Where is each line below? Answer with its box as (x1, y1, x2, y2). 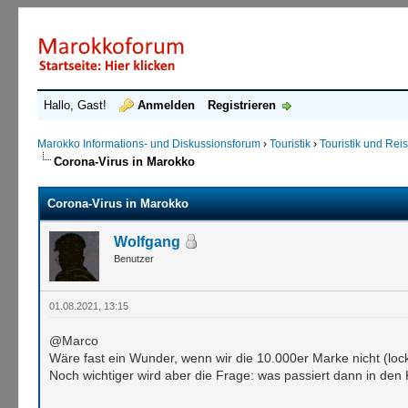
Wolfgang (113, 233, 180, 250)
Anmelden (138, 98, 196, 112)
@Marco (48, 332, 98, 348)
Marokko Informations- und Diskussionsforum (37, 138, 261, 150)
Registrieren (208, 98, 277, 112)
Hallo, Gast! (44, 98, 111, 112)
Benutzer (113, 252, 154, 264)
